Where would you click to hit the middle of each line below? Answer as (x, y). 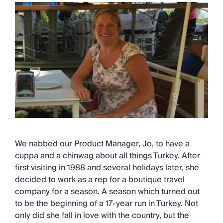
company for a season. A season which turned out (107, 192)
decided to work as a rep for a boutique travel (100, 180)
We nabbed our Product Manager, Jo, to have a (102, 144)
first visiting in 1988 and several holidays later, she (107, 168)
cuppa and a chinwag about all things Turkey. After (108, 156)
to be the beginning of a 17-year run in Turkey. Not (107, 204)
